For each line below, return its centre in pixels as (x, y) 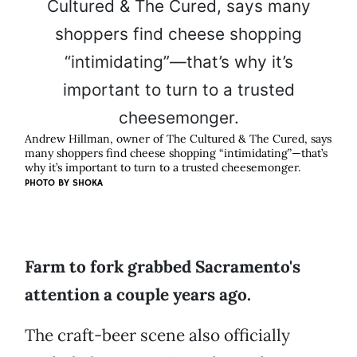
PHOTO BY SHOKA (64, 183)
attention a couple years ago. (138, 295)
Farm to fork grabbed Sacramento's (163, 267)
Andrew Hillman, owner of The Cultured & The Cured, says (178, 139)
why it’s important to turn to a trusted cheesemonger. (163, 168)
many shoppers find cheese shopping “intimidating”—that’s (176, 153)
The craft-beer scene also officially (157, 335)
